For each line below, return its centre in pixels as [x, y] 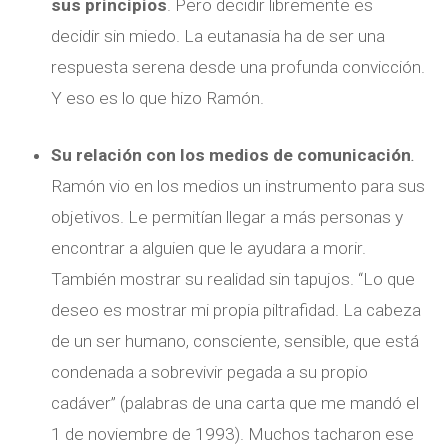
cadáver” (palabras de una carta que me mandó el [235, 402]
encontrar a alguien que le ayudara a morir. [209, 247]
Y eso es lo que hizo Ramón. [158, 97]
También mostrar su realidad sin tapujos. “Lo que [233, 278]
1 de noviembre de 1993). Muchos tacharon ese [233, 433]
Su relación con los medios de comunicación [231, 154]
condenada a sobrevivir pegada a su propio [210, 371]
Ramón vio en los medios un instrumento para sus [238, 185]
